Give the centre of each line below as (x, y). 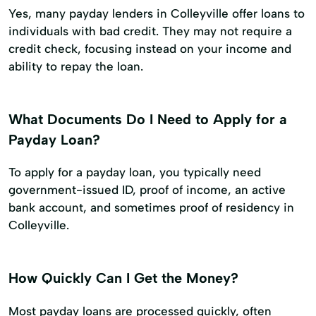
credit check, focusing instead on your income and (150, 48)
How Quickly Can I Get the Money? (123, 278)
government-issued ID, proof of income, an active (147, 190)
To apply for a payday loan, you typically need (135, 172)
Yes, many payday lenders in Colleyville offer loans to (157, 13)
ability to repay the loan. (76, 66)
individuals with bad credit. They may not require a (150, 31)
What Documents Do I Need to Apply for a (148, 119)
